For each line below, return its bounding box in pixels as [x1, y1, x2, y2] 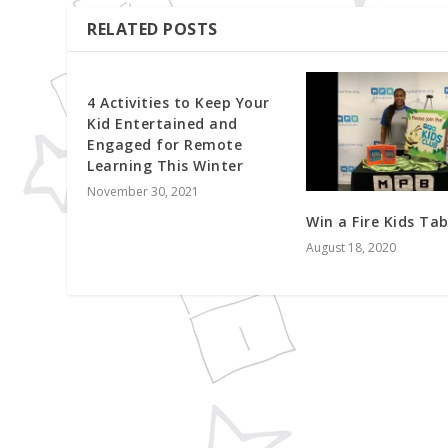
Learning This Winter [87, 155, 244, 175]
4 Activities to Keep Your [87, 92, 270, 112]
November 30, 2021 [87, 182, 200, 200]
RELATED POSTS [87, 17, 218, 40]
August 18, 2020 [306, 238, 396, 256]
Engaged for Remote [87, 134, 243, 154]
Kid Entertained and [87, 113, 238, 133]
